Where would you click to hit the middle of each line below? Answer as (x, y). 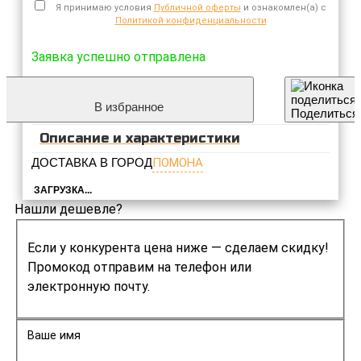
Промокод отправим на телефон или (140, 267)
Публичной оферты (197, 7)
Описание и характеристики (140, 138)
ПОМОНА (178, 162)
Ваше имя (54, 335)
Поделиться (324, 113)
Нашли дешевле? (68, 209)
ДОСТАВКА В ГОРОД (92, 162)
